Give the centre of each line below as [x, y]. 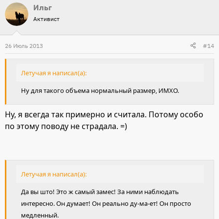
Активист [46, 19]
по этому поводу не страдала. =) [66, 126]
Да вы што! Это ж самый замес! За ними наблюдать [100, 192]
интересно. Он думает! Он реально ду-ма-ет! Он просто [106, 204]
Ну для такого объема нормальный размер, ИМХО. [100, 90]
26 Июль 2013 [24, 45]
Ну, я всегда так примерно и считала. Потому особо [104, 115]
